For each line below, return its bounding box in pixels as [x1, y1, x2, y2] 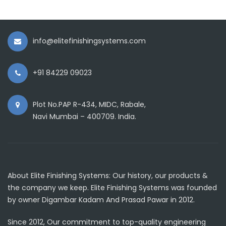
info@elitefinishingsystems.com [33, 36, 146, 46]
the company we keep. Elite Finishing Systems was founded [8, 183, 217, 193]
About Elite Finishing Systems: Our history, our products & [8, 171, 208, 181]
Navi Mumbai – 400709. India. [33, 111, 136, 122]
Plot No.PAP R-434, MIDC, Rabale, [33, 99, 146, 110]
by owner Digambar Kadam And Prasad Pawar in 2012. [8, 195, 195, 205]
